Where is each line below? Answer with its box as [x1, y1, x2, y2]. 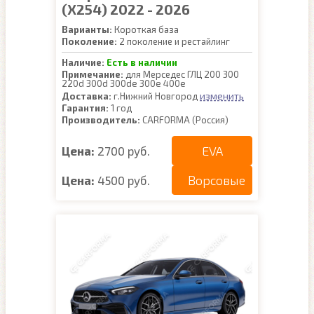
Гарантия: [62, 102, 109, 114]
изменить [200, 90, 244, 102]
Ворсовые [188, 172, 245, 188]
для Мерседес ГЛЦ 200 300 [123, 69, 239, 80]
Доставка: [62, 90, 111, 102]
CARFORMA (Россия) [140, 114, 228, 125]
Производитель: [62, 114, 140, 125]
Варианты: [62, 24, 112, 35]
